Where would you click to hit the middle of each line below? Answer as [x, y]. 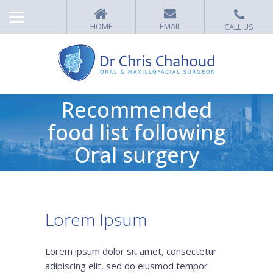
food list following [136, 132]
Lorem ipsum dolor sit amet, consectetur [131, 251]
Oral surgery [136, 155]
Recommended [136, 110]
